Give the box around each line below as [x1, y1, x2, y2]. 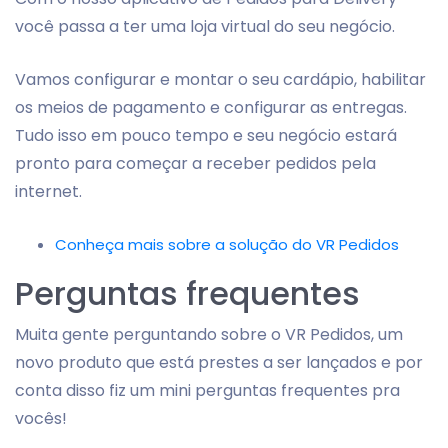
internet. [15, 180, 82, 203]
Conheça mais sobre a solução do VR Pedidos [55, 234, 399, 255]
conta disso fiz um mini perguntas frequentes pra [15, 379, 400, 402]
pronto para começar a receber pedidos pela [15, 152, 376, 175]
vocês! [15, 407, 67, 430]
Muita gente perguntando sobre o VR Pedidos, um [15, 323, 403, 346]
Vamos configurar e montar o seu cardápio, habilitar [15, 68, 426, 91]
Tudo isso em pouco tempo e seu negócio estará [15, 124, 397, 147]
